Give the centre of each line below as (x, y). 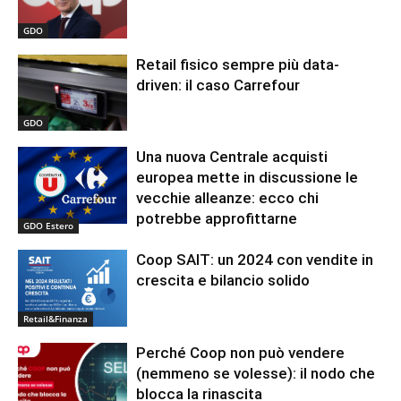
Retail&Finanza (55, 319)
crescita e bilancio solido (223, 281)
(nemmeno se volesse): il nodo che (256, 374)
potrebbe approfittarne (217, 219)
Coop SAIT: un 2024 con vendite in (255, 260)
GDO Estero (48, 226)
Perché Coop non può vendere (241, 353)
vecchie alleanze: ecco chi (228, 198)
